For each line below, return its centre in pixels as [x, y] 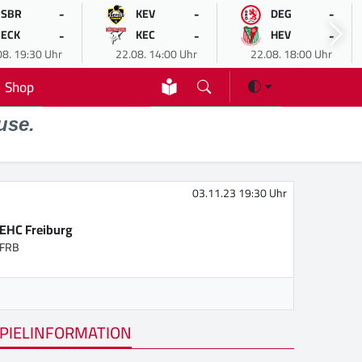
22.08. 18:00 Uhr [291, 54]
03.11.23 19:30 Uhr [240, 194]
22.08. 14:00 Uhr [156, 54]
